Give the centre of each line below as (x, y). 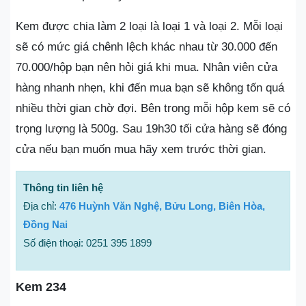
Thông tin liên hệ (63, 187)
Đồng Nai (45, 224)
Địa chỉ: (41, 206)
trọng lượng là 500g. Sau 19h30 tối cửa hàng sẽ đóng (151, 128)
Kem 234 (41, 287)
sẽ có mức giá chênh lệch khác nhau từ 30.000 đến (147, 46)
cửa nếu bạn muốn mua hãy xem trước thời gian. (141, 149)
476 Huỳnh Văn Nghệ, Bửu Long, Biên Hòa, (162, 206)
